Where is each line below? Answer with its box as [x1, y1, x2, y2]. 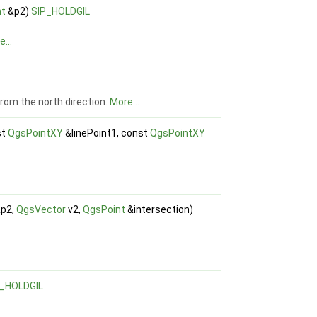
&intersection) [125, 204, 194, 216]
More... [110, 96, 140, 108]
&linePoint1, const [63, 127, 151, 139]
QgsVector [16, 204, 67, 216]
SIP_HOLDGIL [31, 6, 91, 18]
